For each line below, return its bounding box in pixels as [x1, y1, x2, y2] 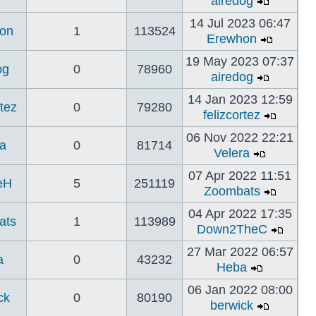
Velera [214, 146, 250, 160]
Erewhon [207, 32, 257, 46]
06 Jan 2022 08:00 [187, 283, 293, 297]
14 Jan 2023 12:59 [187, 92, 293, 107]
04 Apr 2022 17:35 [188, 207, 292, 221]
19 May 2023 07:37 [186, 54, 294, 68]
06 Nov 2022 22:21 [186, 130, 293, 145]
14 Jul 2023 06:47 [189, 16, 291, 30]
